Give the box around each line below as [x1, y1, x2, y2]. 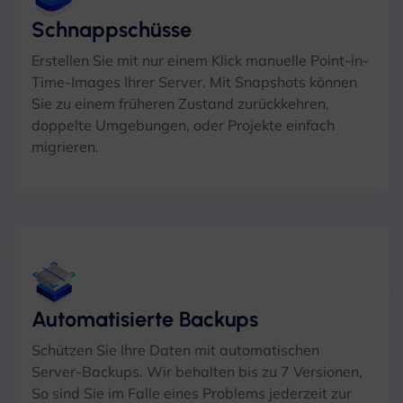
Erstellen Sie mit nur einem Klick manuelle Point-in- [31, 51, 369, 69]
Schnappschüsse [31, 17, 192, 42]
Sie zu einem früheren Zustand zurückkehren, [31, 94, 329, 112]
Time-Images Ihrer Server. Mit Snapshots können [31, 73, 357, 91]
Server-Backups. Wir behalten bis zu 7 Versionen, [31, 363, 363, 381]
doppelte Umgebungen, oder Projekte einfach [31, 116, 335, 134]
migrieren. [31, 138, 99, 156]
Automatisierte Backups [31, 307, 258, 332]
